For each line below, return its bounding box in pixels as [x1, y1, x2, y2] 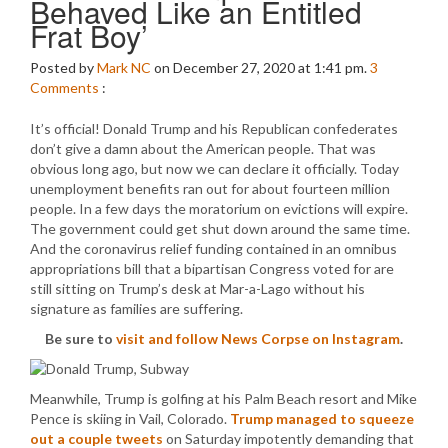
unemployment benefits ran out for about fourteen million [30, 180, 390, 197]
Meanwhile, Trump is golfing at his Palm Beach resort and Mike [30, 390, 417, 407]
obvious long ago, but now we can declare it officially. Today [30, 160, 399, 177]
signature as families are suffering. [30, 300, 243, 317]
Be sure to [45, 330, 116, 347]
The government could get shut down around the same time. [30, 220, 410, 237]
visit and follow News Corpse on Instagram [116, 330, 400, 347]
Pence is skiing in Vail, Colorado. [30, 410, 230, 427]
